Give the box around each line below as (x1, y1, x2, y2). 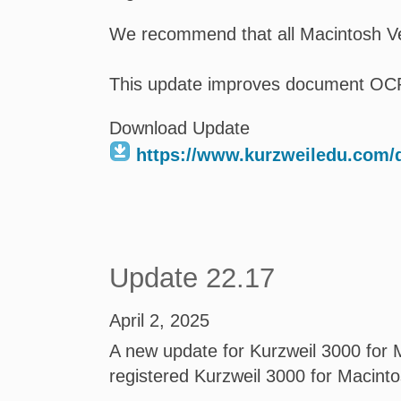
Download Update (109, 118, 250, 138)
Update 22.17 (109, 262, 275, 294)
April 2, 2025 (109, 311, 209, 330)
